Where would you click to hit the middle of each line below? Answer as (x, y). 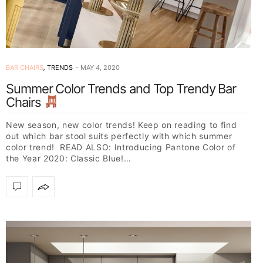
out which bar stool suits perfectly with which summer (119, 136)
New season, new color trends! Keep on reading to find (122, 125)
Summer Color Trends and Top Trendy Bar (121, 89)
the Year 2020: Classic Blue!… (69, 159)
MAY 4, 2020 (100, 68)
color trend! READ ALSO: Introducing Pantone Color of (121, 147)
